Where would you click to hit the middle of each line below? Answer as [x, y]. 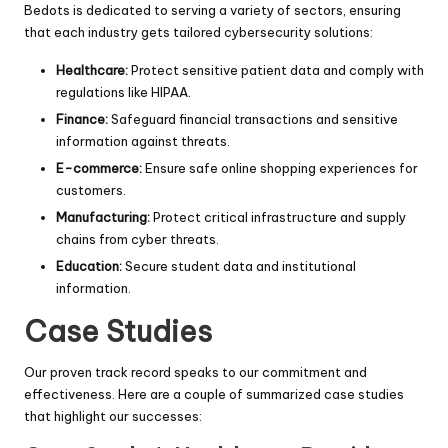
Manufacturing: [103, 216]
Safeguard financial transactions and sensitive [253, 118]
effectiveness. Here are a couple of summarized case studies [214, 393]
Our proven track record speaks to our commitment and [195, 371]
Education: [89, 265]
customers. [91, 189]
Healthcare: [92, 69]
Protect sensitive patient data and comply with [276, 69]
